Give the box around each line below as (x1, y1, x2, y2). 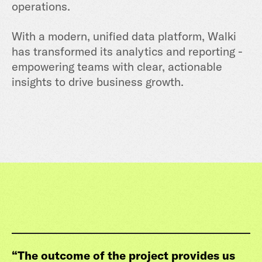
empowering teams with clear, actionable (12, 59, 222, 74)
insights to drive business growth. (12, 74, 184, 89)
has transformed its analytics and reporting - (12, 44, 243, 58)
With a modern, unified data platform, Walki (12, 29, 236, 43)
